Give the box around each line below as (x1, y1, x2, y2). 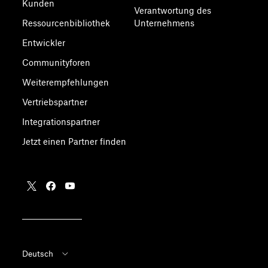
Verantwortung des (133, 5, 211, 16)
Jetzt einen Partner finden (22, 136, 127, 147)
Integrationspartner (22, 117, 100, 127)
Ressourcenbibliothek (22, 18, 111, 28)
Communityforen (22, 57, 91, 68)
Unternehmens (133, 18, 194, 28)
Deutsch (22, 249, 54, 258)
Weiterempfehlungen (22, 77, 109, 87)
